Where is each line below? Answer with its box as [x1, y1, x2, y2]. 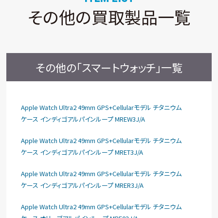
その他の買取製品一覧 [27, 5, 191, 29]
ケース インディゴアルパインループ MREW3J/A [21, 114, 145, 124]
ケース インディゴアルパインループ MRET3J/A [21, 147, 144, 157]
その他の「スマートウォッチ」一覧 [35, 59, 182, 75]
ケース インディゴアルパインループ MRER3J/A [21, 181, 144, 190]
